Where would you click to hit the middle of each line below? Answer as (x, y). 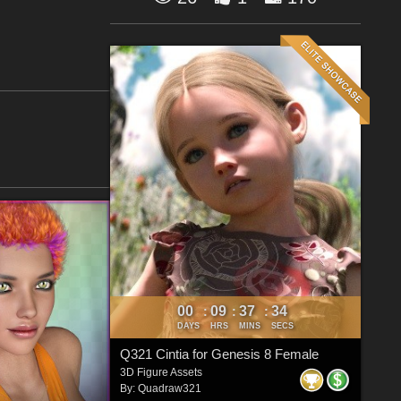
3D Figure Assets (161, 372)
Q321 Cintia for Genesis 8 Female (219, 354)
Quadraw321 (169, 388)
